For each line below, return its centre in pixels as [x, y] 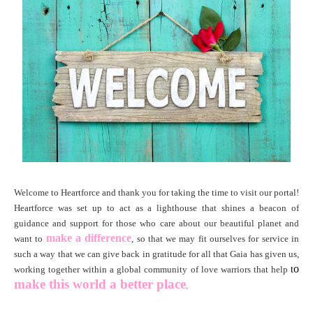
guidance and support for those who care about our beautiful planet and [156, 223]
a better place [148, 284]
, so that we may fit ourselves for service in [216, 238]
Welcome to [37, 192]
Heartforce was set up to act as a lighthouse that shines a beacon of [156, 208]
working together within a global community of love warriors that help [152, 269]
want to [30, 238]
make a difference [89, 238]
